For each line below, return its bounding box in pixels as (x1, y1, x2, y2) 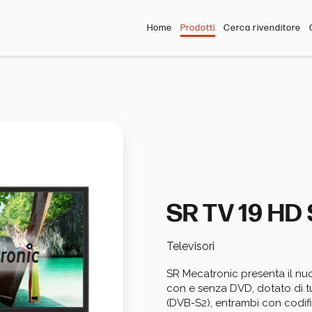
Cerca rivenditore (224, 22, 301, 33)
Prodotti (180, 22, 215, 33)
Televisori (166, 239, 214, 253)
